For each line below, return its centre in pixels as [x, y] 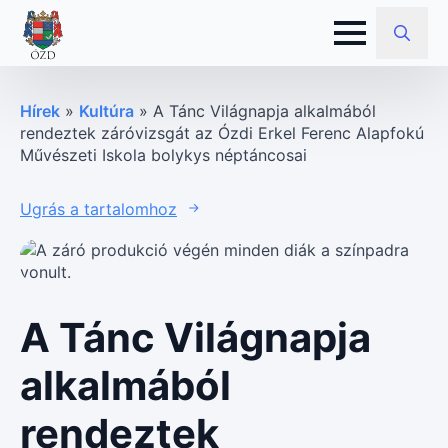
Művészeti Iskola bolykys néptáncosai [163, 155]
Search [401, 69]
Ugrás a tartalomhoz [98, 208]
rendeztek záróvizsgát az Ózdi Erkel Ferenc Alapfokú [222, 133]
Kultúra [106, 111]
